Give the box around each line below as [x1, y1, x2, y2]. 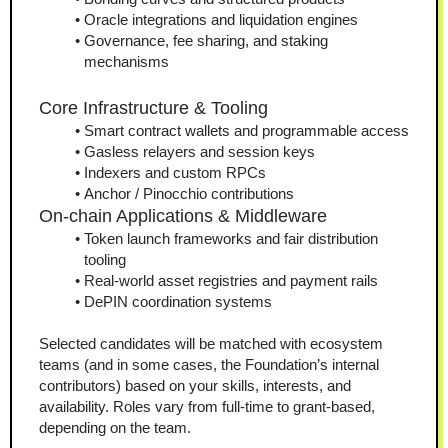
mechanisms [84, 53, 169, 71]
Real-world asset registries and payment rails [84, 272, 378, 290]
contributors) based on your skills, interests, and [39, 377, 351, 395]
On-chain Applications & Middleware [39, 206, 327, 227]
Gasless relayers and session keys [84, 143, 315, 161]
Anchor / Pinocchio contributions [84, 185, 294, 203]
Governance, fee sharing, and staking [84, 32, 328, 50]
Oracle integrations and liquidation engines [84, 11, 358, 29]
